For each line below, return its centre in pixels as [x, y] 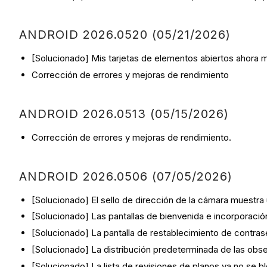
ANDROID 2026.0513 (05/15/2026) [126, 114]
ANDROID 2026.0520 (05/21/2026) [127, 34]
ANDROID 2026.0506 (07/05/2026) [126, 176]
